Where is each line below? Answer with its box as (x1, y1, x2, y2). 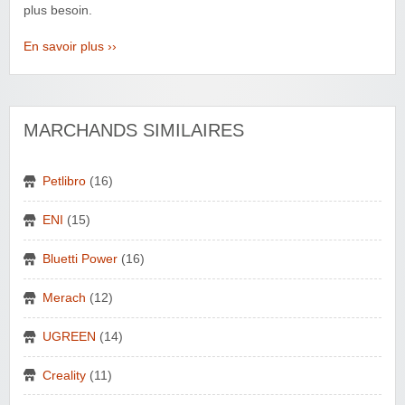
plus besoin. (24, 3, 92, 17)
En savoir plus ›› (24, 39, 117, 53)
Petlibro (42, 174, 86, 188)
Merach (42, 290, 86, 305)
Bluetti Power (42, 251, 118, 266)
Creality (42, 368, 86, 382)
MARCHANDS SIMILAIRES (24, 119, 244, 140)
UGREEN (42, 329, 96, 344)
